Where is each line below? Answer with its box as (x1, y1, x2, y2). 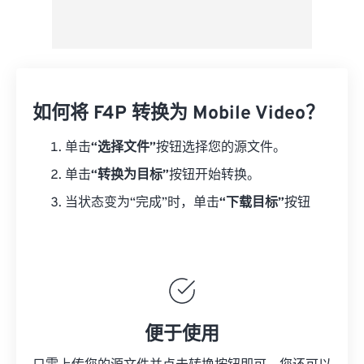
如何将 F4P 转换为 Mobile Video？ (32, 102, 324, 126)
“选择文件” (91, 140, 156, 156)
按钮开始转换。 (169, 167, 260, 184)
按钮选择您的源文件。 (156, 140, 286, 156)
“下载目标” (219, 195, 284, 211)
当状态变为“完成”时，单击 (65, 195, 219, 211)
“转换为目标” (91, 167, 169, 184)
